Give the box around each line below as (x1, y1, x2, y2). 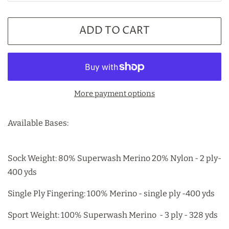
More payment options (74, 89, 155, 99)
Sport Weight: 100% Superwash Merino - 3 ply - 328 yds (8, 210, 218, 220)
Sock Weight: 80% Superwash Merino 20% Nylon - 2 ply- (8, 153, 221, 164)
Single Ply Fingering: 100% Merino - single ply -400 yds (8, 189, 215, 199)
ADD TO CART (79, 24, 150, 38)
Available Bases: (8, 118, 68, 128)
